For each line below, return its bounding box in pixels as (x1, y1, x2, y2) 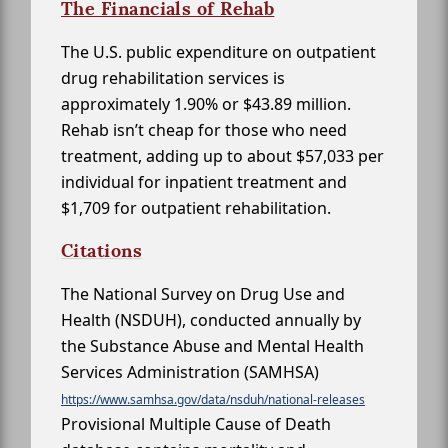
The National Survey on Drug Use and (61, 283, 345, 306)
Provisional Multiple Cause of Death (61, 413, 331, 436)
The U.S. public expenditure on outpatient (61, 41, 376, 64)
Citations (61, 239, 143, 263)
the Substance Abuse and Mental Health (61, 335, 364, 358)
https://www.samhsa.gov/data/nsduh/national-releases (61, 391, 365, 409)
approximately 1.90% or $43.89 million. (61, 93, 351, 116)
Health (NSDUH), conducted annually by (61, 309, 361, 332)
